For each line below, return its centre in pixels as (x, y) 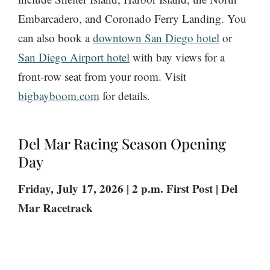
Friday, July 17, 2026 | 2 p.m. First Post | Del (128, 189)
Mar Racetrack (55, 208)
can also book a (55, 38)
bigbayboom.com (59, 96)
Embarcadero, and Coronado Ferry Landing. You (132, 19)
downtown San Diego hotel (156, 38)
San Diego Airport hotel (74, 57)
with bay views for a (177, 57)
